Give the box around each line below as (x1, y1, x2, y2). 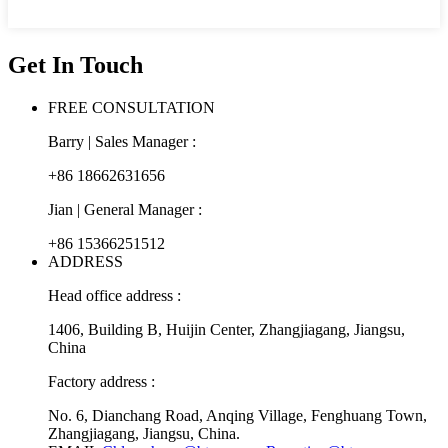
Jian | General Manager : (48, 200, 202, 218)
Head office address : (48, 286, 181, 304)
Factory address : (48, 372, 155, 390)
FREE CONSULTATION (48, 98, 215, 116)
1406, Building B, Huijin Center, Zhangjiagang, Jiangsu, (48, 320, 405, 338)
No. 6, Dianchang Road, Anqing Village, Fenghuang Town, (48, 406, 427, 424)
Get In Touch (8, 51, 143, 78)
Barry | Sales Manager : (48, 132, 196, 150)
